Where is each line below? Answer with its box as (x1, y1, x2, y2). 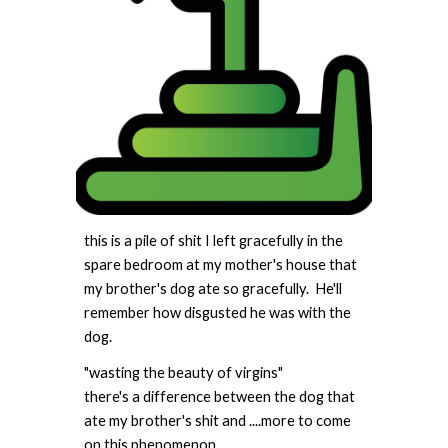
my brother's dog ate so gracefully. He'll (84, 280, 343, 298)
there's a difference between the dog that (84, 388, 356, 406)
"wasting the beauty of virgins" (84, 364, 284, 382)
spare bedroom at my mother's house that (84, 256, 358, 274)
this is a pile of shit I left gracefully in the (84, 232, 344, 250)
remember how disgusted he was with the (84, 304, 352, 322)
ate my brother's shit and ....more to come (84, 412, 352, 430)
